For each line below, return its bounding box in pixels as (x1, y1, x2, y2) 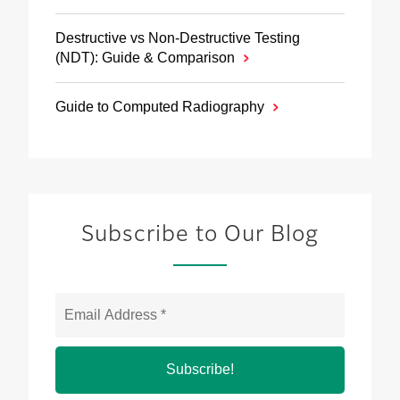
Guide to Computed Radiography (55, 98, 264, 114)
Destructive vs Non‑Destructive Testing (55, 29, 300, 46)
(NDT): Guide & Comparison (55, 49, 235, 65)
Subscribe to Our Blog (81, 223, 319, 246)
